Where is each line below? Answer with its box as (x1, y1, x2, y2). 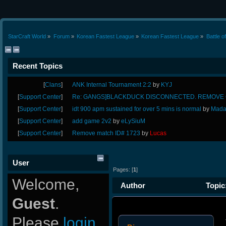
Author (121, 181, 146, 190)
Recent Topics (13, 61, 63, 70)
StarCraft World (8, 33, 46, 39)
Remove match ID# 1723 (72, 129, 141, 137)
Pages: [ (113, 166, 134, 173)
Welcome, (12, 176, 79, 193)
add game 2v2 (72, 117, 114, 125)
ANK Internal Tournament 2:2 (72, 81, 152, 88)
